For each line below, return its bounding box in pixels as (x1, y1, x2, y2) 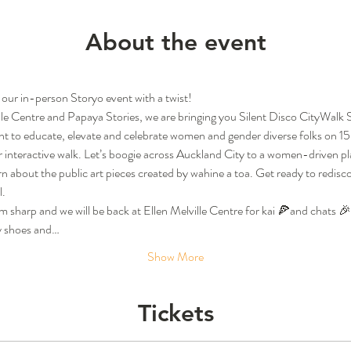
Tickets (137, 299, 214, 327)
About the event (85, 27, 266, 56)
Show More (147, 247, 204, 266)
